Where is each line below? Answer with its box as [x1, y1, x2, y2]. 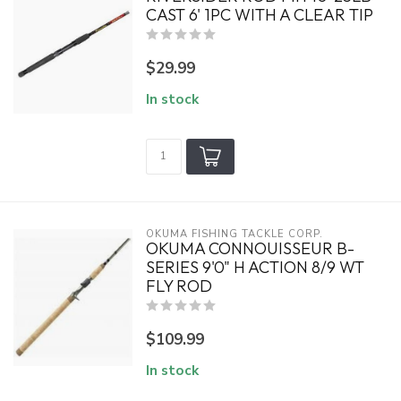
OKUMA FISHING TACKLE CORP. [145, 227, 323, 241]
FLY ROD [145, 276, 212, 296]
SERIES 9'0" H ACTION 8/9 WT [145, 257, 364, 277]
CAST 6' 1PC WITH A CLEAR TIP [145, 4, 373, 25]
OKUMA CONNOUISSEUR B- [145, 238, 354, 259]
